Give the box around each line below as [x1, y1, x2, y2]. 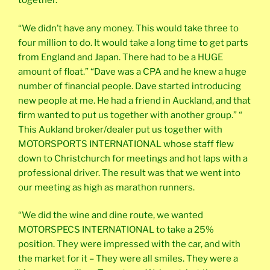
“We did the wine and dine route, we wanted [18, 210, 203, 221]
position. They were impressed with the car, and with [18, 239, 240, 250]
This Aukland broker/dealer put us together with [18, 124, 222, 135]
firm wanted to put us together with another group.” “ [18, 109, 242, 121]
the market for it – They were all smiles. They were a [18, 253, 238, 265]
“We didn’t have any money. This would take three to [18, 22, 239, 34]
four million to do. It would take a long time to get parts [18, 37, 248, 48]
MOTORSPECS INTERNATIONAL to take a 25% [18, 224, 214, 236]
